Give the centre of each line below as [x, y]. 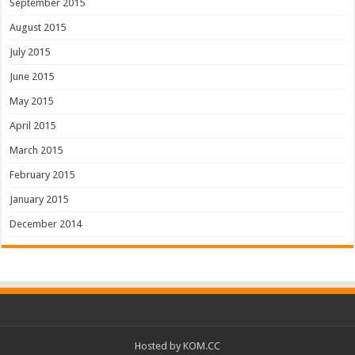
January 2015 [39, 199]
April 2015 [33, 126]
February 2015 [42, 175]
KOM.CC [202, 346]
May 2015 [32, 101]
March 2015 [36, 150]
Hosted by [159, 346]
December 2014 [46, 224]
